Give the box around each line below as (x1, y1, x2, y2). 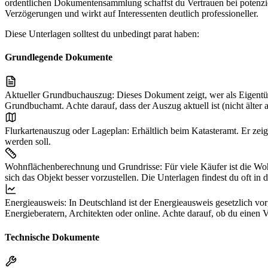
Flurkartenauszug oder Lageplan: (5, 126, 129, 136)
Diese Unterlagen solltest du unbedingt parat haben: (5, 28, 199, 39)
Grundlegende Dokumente (5, 52, 112, 63)
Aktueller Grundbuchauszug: (5, 90, 114, 100)
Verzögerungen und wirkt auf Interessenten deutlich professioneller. (5, 8, 258, 19)
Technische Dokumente (5, 232, 99, 242)
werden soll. (5, 136, 51, 147)
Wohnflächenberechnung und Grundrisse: (5, 162, 162, 172)
